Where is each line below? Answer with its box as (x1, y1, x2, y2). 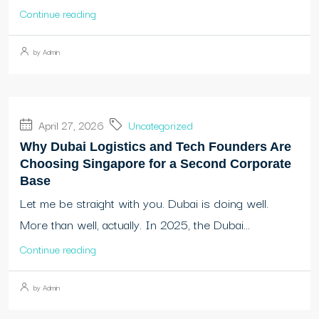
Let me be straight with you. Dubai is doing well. (20, 193, 268, 213)
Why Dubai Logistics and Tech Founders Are (20, 140, 291, 155)
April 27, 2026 (36, 116, 104, 134)
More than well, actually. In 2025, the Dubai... (20, 214, 250, 234)
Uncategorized (128, 116, 193, 134)
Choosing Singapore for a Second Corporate (20, 157, 291, 172)
